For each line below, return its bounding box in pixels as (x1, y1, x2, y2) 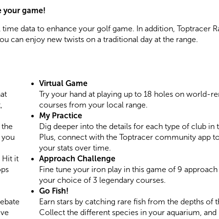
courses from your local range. (39, 101, 148, 109)
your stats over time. (39, 144, 111, 153)
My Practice (39, 111, 82, 120)
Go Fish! (39, 187, 68, 196)
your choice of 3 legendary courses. (39, 176, 166, 185)
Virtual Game (39, 79, 88, 88)
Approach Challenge (39, 154, 115, 163)
